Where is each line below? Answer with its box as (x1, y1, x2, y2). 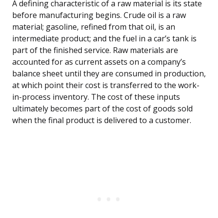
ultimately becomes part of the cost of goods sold (12, 103, 193, 114)
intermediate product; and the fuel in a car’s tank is (12, 33, 197, 44)
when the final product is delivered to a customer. (12, 115, 191, 126)
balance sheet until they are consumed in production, (12, 68, 206, 79)
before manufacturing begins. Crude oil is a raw (12, 10, 186, 21)
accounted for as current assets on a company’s (12, 56, 186, 68)
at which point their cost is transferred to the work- (12, 80, 200, 91)
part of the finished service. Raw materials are (12, 45, 178, 56)
